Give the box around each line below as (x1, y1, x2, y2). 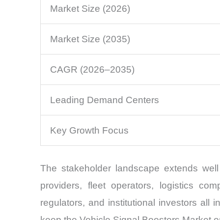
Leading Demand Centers (50, 94, 159, 105)
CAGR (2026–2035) (50, 64, 135, 75)
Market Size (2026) (50, 3, 130, 14)
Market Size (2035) (50, 33, 130, 44)
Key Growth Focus (50, 125, 129, 136)
